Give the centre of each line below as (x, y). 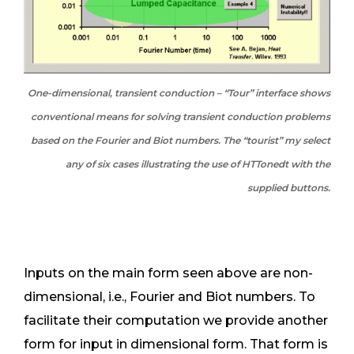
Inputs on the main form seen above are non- (168, 273)
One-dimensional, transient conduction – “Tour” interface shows (179, 93)
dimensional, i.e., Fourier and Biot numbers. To (169, 297)
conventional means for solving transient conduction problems (181, 117)
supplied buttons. (289, 188)
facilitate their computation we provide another (176, 321)
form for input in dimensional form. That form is (176, 345)
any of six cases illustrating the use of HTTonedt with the (198, 164)
